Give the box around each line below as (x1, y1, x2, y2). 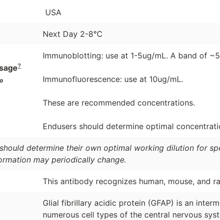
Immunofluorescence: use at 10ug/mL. (42, 74, 183, 84)
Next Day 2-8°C (42, 28, 103, 39)
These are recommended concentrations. (42, 97, 195, 108)
